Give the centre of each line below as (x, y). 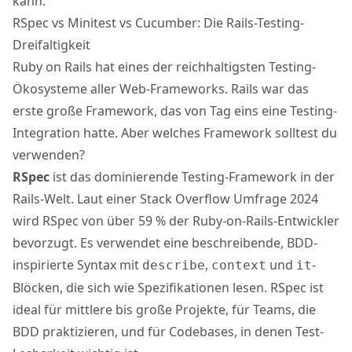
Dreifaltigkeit (51, 45)
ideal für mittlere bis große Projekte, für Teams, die (164, 310)
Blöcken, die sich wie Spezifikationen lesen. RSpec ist (168, 288)
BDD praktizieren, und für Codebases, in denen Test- (168, 332)
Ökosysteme (50, 89)
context (239, 265)
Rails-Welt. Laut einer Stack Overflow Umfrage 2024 (165, 199)
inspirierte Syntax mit (77, 265)
